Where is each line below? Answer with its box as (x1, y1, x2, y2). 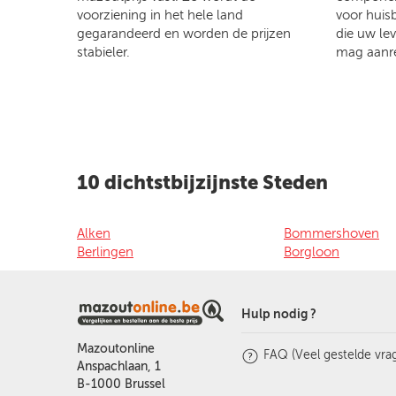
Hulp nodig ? (240, 306, 316, 322)
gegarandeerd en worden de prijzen (77, 25, 291, 42)
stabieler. (77, 43, 130, 60)
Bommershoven (284, 225, 379, 241)
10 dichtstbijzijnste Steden (77, 170, 328, 194)
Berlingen (77, 243, 133, 260)
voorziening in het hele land (77, 6, 243, 23)
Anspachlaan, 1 (77, 358, 161, 374)
